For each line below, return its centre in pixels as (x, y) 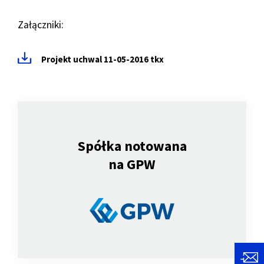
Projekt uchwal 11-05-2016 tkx (103, 59)
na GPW (132, 164)
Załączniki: (41, 25)
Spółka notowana (132, 146)
